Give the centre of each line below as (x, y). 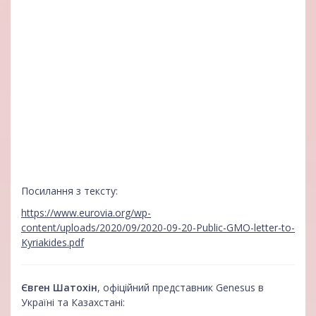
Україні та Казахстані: (73, 303)
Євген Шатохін (59, 288)
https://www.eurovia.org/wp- (86, 213)
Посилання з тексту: (71, 190)
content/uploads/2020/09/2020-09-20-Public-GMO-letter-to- (158, 228)
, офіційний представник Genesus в (181, 288)
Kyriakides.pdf (53, 243)
